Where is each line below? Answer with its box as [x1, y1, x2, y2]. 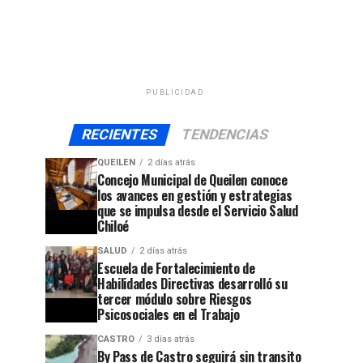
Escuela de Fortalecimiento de [97, 258, 255, 278]
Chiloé [97, 216, 130, 236]
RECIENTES [79, 126, 160, 143]
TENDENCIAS [179, 126, 271, 143]
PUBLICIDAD [146, 88, 204, 96]
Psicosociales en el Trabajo [97, 304, 240, 324]
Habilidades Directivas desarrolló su [97, 273, 288, 293]
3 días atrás [147, 333, 194, 344]
